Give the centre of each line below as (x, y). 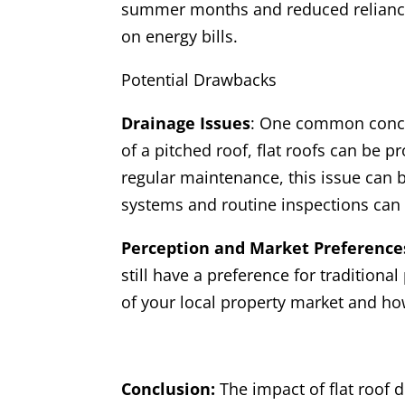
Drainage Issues (186, 123)
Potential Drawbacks (199, 80)
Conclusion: (171, 389)
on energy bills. (180, 37)
